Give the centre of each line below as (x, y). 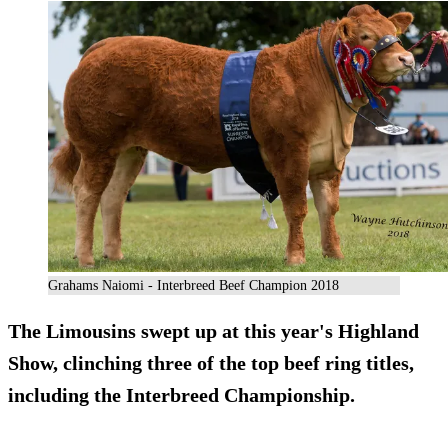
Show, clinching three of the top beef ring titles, (211, 363)
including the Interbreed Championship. (181, 395)
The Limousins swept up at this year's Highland (213, 331)
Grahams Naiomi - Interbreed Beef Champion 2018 (193, 286)
